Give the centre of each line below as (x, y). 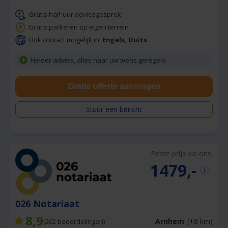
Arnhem (170, 221)
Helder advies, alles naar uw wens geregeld (98, 60)
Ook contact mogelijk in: (65, 40)
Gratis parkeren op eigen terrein (79, 27)
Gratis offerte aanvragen (114, 86)
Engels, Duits (125, 40)
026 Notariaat (50, 203)
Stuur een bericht (114, 109)
